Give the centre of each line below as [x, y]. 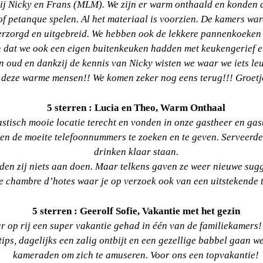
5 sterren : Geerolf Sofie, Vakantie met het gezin [136, 211]
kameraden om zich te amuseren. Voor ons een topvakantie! [136, 255]
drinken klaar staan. [136, 151]
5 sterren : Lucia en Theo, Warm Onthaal [136, 107]
